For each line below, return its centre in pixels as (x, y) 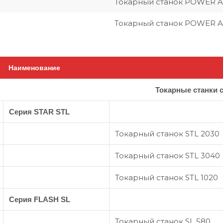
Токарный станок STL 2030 (167, 134)
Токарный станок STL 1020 (167, 177)
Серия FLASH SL (40, 199)
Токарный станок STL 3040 (167, 156)
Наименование (34, 68)
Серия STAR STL (39, 112)
